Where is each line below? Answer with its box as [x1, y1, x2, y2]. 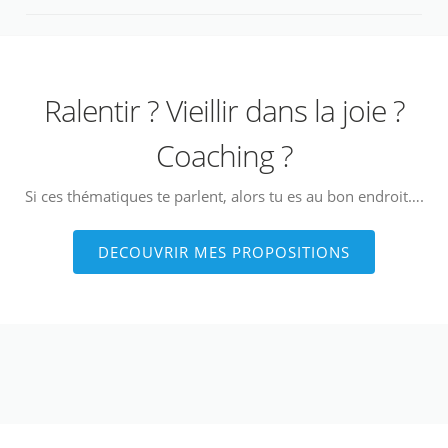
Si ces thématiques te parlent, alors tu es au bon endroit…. [24, 185, 424, 206]
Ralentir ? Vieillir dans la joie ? [43, 89, 405, 131]
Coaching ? [155, 134, 293, 176]
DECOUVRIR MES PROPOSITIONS [98, 241, 350, 262]
